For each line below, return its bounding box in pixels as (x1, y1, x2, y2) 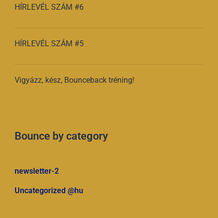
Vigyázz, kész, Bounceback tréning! (15, 75, 134, 85)
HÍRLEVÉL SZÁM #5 (15, 38, 84, 48)
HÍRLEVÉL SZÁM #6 (15, 2, 84, 12)
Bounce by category (15, 129, 108, 142)
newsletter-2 (15, 166, 59, 176)
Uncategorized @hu (15, 185, 83, 195)
